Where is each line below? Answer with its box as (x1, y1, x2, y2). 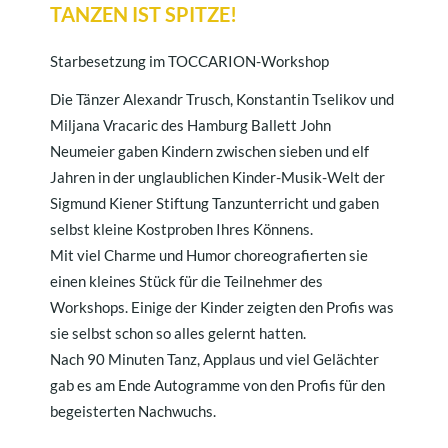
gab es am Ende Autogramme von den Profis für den (50, 376, 385, 395)
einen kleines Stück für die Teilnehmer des (50, 272, 323, 291)
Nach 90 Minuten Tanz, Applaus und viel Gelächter (50, 350, 379, 369)
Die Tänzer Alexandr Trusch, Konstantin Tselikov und (50, 90, 394, 109)
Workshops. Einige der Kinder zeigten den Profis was (50, 298, 394, 317)
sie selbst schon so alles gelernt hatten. (50, 324, 306, 343)
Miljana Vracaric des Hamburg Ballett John (50, 116, 331, 135)
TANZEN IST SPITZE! (50, 2, 237, 27)
